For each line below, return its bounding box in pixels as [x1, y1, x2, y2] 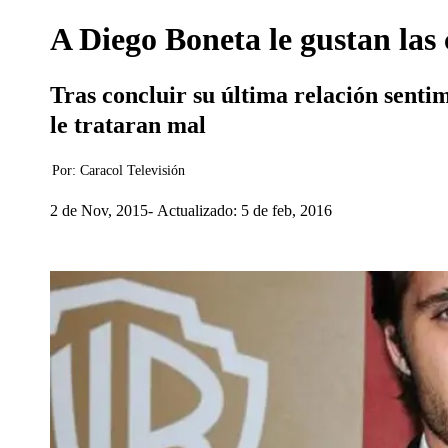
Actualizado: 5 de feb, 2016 [157, 201, 332, 219]
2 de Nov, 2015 [50, 201, 148, 219]
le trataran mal [50, 112, 206, 138]
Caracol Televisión [80, 163, 185, 178]
